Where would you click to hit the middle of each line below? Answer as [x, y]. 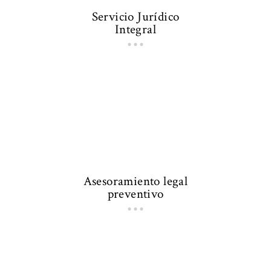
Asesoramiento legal [135, 181]
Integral [135, 30]
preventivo [135, 194]
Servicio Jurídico [135, 17]
